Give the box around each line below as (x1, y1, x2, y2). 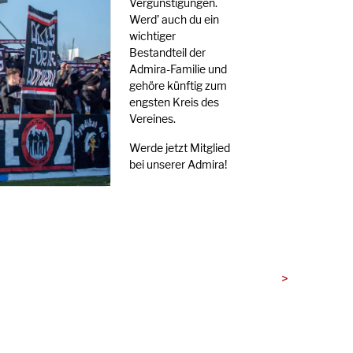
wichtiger (128, 29, 176, 43)
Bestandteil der (128, 46, 206, 60)
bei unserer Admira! (128, 158, 227, 172)
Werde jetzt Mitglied (128, 141, 230, 155)
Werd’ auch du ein (128, 13, 219, 27)
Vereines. (128, 112, 176, 126)
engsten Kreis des (128, 95, 219, 110)
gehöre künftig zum (128, 79, 227, 93)
